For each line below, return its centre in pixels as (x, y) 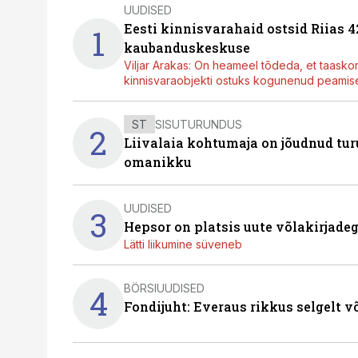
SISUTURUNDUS (199, 124)
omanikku (158, 162)
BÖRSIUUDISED (164, 288)
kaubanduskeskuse (187, 48)
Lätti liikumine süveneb (183, 244)
